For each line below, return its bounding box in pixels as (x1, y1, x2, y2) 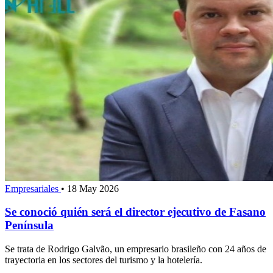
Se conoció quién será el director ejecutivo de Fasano (5, 205, 266, 219)
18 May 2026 (67, 183, 119, 194)
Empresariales (5, 183, 61, 194)
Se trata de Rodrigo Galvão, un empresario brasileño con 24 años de (5, 244, 266, 255)
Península (5, 219, 54, 232)
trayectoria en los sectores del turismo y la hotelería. (5, 255, 202, 266)
